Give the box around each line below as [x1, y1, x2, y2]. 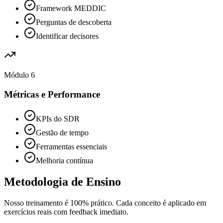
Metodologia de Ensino [4, 175, 121, 188]
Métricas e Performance [4, 89, 100, 100]
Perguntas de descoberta [36, 18, 111, 27]
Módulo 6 [4, 71, 35, 80]
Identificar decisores [36, 32, 99, 41]
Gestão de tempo [36, 128, 89, 137]
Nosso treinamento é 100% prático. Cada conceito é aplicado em [4, 198, 206, 207]
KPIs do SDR [36, 114, 80, 123]
